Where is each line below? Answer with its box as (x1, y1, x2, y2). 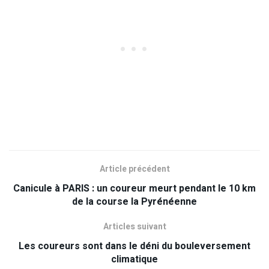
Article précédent (99, 163, 170, 176)
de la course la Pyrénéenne (72, 195, 197, 210)
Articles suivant (103, 220, 166, 234)
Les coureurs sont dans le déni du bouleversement (19, 239, 250, 254)
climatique (111, 252, 158, 267)
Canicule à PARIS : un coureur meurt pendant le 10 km (13, 181, 256, 196)
